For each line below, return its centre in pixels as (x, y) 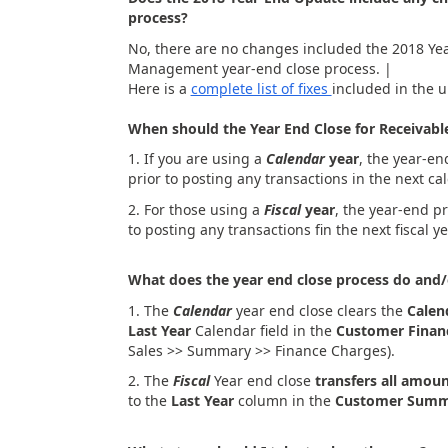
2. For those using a (193, 209)
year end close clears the (319, 310)
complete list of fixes (261, 88)
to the (149, 400)
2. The (150, 380)
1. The (150, 310)
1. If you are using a (196, 158)
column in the (284, 400)
